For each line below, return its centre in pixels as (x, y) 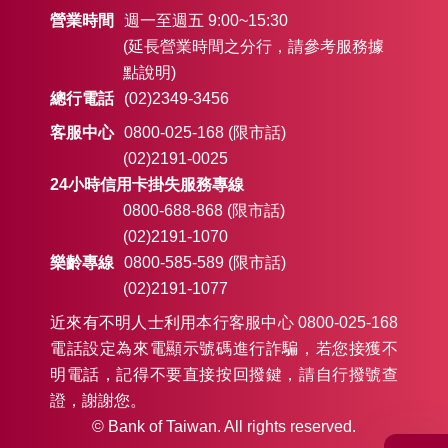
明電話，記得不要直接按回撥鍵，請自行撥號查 (224, 374)
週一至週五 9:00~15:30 (206, 20)
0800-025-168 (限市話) (205, 132)
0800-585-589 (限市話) (205, 262)
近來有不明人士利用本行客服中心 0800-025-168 (224, 322)
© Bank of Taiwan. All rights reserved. (224, 426)
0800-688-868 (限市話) (204, 210)
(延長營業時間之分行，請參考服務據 (253, 46)
